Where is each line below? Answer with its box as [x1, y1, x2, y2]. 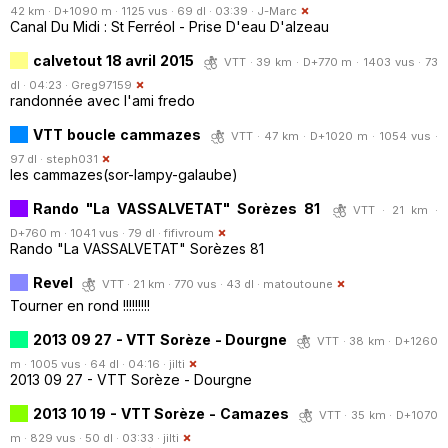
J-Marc [257, 3, 297, 18]
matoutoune [263, 276, 333, 291]
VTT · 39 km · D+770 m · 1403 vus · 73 [223, 54, 439, 69]
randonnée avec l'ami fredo [10, 91, 195, 109]
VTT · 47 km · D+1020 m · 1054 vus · [231, 128, 438, 143]
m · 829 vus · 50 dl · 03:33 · [10, 430, 163, 445]
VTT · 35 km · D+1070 [318, 407, 439, 422]
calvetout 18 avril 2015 [33, 51, 195, 69]
